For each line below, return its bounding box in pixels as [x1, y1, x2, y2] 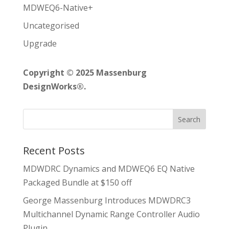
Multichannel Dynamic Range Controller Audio [22, 209, 200, 220]
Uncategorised [22, 20, 79, 32]
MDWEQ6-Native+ [22, 2, 93, 14]
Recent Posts [22, 144, 85, 158]
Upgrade [22, 38, 57, 50]
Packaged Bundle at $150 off [22, 177, 132, 189]
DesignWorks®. [22, 81, 86, 93]
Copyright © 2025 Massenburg [22, 67, 147, 79]
